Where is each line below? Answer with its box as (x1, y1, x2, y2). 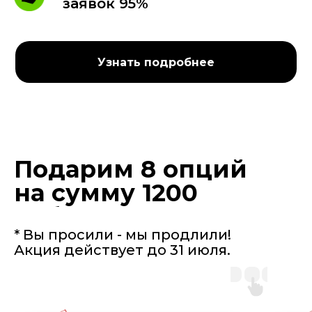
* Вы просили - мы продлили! (14, 226, 231, 244)
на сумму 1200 (14, 178, 198, 208)
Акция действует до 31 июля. (14, 242, 231, 259)
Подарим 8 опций (14, 155, 247, 185)
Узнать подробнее (97, 55, 214, 69)
